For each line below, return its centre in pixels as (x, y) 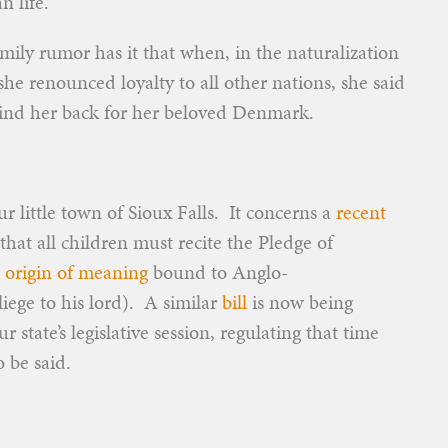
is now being (300, 302)
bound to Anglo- (218, 272)
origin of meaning (76, 272)
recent (361, 212)
